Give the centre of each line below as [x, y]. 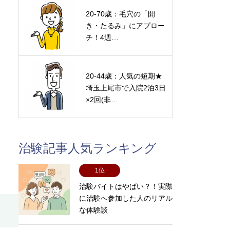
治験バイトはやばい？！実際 [126, 186]
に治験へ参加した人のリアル [126, 198]
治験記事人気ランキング [88, 148]
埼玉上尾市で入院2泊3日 [126, 88]
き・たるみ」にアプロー [125, 26]
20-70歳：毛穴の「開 [120, 14]
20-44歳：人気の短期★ [124, 76]
